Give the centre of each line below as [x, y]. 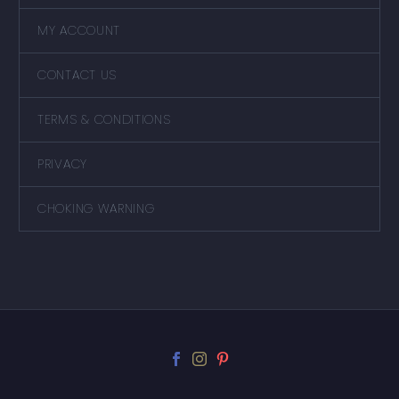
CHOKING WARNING [96, 208]
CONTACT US [77, 74]
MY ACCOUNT [79, 30]
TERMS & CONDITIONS [104, 119]
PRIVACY [62, 163]
